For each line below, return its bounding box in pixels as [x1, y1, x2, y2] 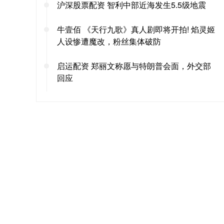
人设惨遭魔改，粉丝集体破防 [57, 35, 161, 47]
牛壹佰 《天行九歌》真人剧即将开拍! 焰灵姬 [57, 23, 215, 35]
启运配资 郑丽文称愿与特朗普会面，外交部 [57, 59, 211, 71]
